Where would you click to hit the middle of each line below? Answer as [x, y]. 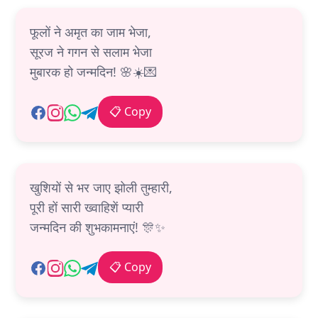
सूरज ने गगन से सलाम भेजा [91, 52]
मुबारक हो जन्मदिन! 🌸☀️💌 [93, 72]
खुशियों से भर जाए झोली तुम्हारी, [101, 188]
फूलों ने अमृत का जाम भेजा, [91, 32]
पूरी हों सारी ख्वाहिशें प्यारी [87, 208]
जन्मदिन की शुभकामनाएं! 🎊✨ [98, 227]
